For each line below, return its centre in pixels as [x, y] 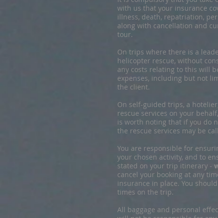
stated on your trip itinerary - [166, 166]
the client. [134, 87]
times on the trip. [145, 192]
